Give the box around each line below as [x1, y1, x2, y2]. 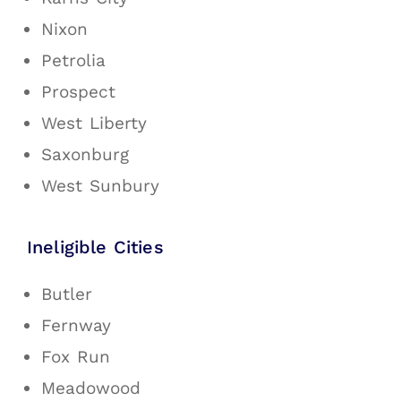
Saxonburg [41, 144, 129, 166]
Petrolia [41, 50, 106, 72]
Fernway [41, 315, 111, 337]
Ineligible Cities [27, 236, 164, 259]
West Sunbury [41, 175, 159, 197]
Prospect [41, 81, 115, 103]
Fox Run [41, 346, 110, 368]
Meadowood [41, 378, 141, 399]
